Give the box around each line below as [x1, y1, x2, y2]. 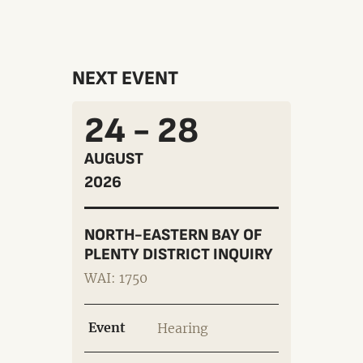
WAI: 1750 [84, 270, 147, 287]
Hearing [157, 320, 208, 337]
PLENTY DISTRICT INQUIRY [84, 245, 273, 265]
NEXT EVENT [72, 66, 178, 91]
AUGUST [84, 149, 143, 169]
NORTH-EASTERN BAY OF [84, 225, 262, 246]
